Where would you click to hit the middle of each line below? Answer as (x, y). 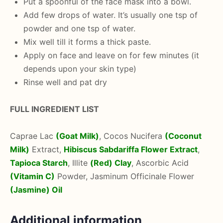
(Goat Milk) (77, 136)
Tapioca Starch (39, 163)
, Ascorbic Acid (160, 163)
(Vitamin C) (32, 176)
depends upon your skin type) (80, 68)
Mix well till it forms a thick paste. (87, 42)
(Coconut (183, 136)
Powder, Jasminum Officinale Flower (124, 176)
